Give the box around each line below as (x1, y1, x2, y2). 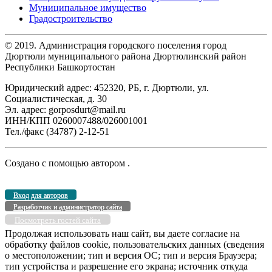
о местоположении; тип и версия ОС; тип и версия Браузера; (5, 250, 257, 260)
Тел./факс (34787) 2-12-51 (5, 126, 109, 137)
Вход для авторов (13, 191, 68, 200)
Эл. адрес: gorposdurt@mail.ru (5, 104, 126, 115)
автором (91, 157, 127, 168)
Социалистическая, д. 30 (5, 93, 107, 104)
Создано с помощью (5, 157, 91, 168)
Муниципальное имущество (29, 2, 146, 13)
